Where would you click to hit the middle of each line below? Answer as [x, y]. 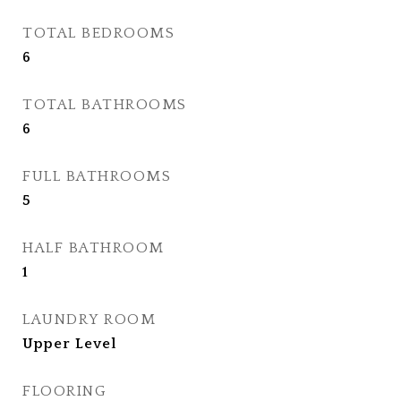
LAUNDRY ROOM [89, 320]
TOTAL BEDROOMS [98, 33]
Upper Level [69, 344]
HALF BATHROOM [94, 248]
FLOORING [64, 391]
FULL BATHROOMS [97, 176]
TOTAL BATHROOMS [105, 105]
